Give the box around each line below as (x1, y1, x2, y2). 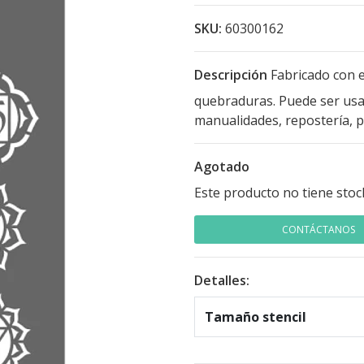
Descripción (194, 66, 267, 84)
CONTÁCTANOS (281, 223, 355, 236)
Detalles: (194, 271, 249, 289)
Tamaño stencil (205, 308, 306, 326)
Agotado (194, 158, 249, 175)
